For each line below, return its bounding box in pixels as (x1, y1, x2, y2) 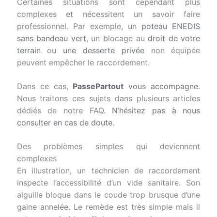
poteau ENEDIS (141, 21, 201, 31)
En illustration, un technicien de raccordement (16, 166, 201, 176)
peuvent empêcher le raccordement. (16, 58, 150, 68)
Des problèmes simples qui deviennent (16, 141, 201, 152)
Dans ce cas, (16, 81, 73, 92)
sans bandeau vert (16, 33, 86, 44)
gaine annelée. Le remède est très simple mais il (16, 202, 201, 212)
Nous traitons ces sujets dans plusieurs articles (16, 93, 201, 104)
